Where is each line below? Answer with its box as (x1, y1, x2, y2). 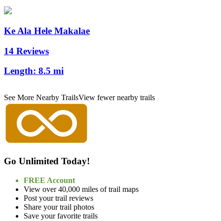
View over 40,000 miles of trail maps (24, 184, 139, 193)
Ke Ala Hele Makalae (4, 26, 90, 37)
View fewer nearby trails (78, 93, 155, 102)
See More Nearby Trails (4, 93, 78, 102)
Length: (4, 66, 38, 76)
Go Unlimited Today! (4, 155, 90, 166)
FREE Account (24, 176, 75, 184)
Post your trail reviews (24, 193, 93, 202)
